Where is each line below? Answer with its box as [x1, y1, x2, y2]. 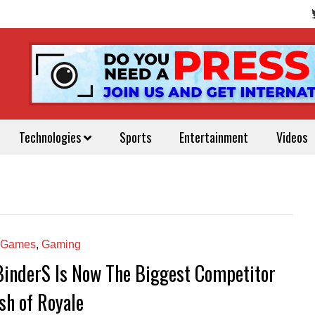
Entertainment [179, 128, 248, 146]
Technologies [19, 128, 84, 146]
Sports [120, 128, 151, 146]
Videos [276, 128, 307, 146]
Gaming [41, 238, 81, 250]
